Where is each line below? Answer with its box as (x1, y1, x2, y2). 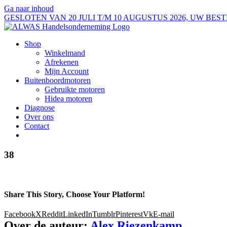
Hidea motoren (45, 94, 92, 103)
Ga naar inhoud (4, 4, 54, 13)
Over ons (24, 112, 54, 121)
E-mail (153, 209, 174, 218)
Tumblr (92, 209, 116, 218)
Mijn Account (45, 67, 89, 75)
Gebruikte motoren (45, 85, 105, 94)
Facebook (4, 209, 35, 218)
